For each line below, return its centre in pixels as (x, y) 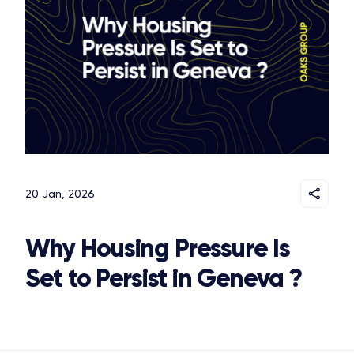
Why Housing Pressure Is (158, 249)
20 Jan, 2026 (60, 194)
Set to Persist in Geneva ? (164, 279)
